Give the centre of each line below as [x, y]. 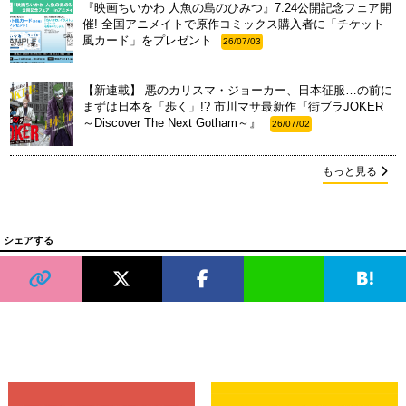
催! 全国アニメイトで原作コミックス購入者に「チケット [234, 24]
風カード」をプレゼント [148, 41]
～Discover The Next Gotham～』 [172, 123]
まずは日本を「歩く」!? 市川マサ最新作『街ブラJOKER [233, 107]
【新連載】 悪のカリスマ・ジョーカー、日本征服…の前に [238, 91]
